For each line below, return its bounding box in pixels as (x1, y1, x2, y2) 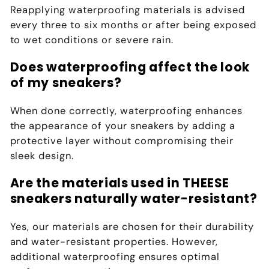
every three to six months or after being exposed (10, 18, 257, 31)
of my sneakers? (10, 74, 122, 92)
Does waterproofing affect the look (10, 59, 250, 76)
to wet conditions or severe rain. (10, 33, 174, 46)
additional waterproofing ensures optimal (10, 250, 220, 263)
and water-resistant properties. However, (10, 235, 219, 248)
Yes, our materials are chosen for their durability (10, 220, 254, 233)
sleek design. (10, 149, 74, 162)
